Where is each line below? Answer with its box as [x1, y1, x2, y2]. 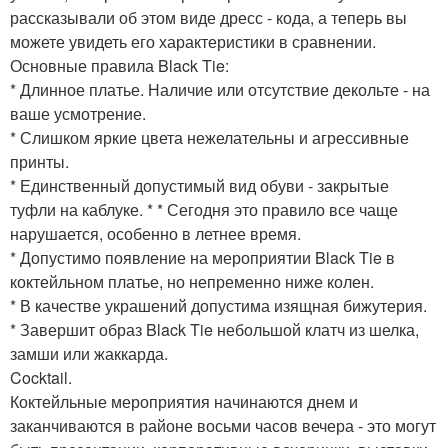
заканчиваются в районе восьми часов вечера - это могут [10, 414, 436, 437]
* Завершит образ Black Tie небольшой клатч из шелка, [10, 318, 419, 341]
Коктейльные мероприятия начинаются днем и [10, 390, 358, 413]
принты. [10, 150, 69, 173]
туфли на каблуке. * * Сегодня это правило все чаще [10, 198, 398, 221]
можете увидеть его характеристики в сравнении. [10, 30, 376, 53]
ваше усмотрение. [10, 102, 146, 125]
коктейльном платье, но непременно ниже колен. [10, 270, 374, 293]
